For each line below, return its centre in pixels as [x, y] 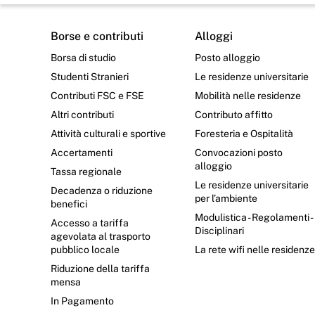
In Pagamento [82, 301]
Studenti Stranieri [90, 76]
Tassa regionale [86, 171]
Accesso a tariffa [90, 223]
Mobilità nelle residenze [248, 95]
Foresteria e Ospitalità [244, 133]
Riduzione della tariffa [100, 268]
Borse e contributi [97, 36]
